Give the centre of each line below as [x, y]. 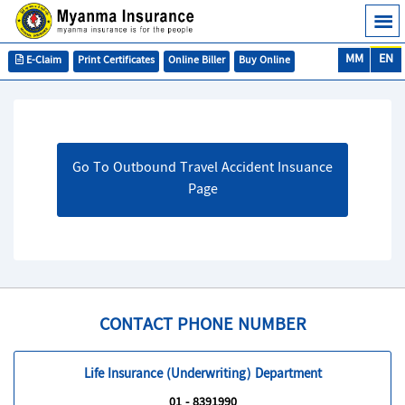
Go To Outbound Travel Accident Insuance [202, 169]
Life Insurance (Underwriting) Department [202, 375]
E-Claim [42, 61]
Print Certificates [116, 61]
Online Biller [197, 61]
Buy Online [264, 61]
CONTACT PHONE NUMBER [202, 326]
